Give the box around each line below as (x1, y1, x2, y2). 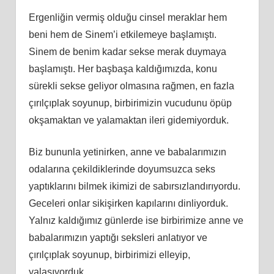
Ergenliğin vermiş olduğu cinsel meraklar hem (28, 12, 227, 23)
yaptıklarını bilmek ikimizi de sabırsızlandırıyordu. (28, 180, 240, 191)
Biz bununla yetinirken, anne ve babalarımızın (28, 146, 226, 157)
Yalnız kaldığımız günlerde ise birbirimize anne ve (28, 215, 243, 226)
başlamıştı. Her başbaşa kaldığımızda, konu (28, 63, 217, 74)
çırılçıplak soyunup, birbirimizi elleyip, (28, 249, 190, 260)
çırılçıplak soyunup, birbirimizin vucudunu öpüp (28, 97, 232, 108)
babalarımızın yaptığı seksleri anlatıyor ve (28, 232, 207, 243)
